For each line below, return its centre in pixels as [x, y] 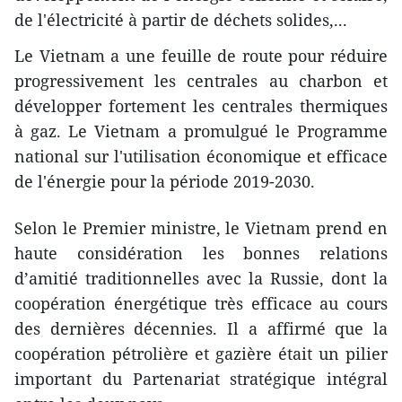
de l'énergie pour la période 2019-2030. [165, 181]
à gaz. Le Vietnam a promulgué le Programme [201, 131]
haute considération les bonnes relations [201, 253]
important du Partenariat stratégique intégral [201, 378]
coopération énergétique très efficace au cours [201, 303]
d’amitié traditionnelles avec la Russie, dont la [201, 278]
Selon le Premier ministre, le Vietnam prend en [201, 227]
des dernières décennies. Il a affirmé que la [201, 328]
